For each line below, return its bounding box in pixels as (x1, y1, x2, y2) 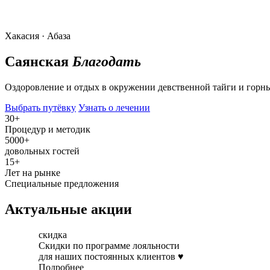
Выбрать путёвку (5, 102, 76, 113)
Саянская (5, 53, 72, 69)
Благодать (72, 53, 141, 69)
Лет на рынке (5, 167, 60, 178)
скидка (39, 229, 67, 240)
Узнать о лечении (78, 102, 150, 113)
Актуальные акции (5, 201, 132, 217)
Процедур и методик (5, 124, 90, 134)
